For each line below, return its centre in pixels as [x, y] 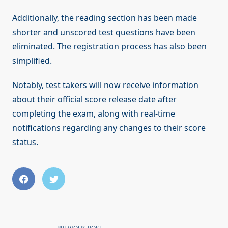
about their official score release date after [94, 99]
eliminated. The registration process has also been [109, 47]
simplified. [32, 61]
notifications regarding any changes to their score [109, 128]
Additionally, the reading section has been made [105, 18]
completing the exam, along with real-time [94, 114]
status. [25, 142]
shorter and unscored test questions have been [104, 32]
